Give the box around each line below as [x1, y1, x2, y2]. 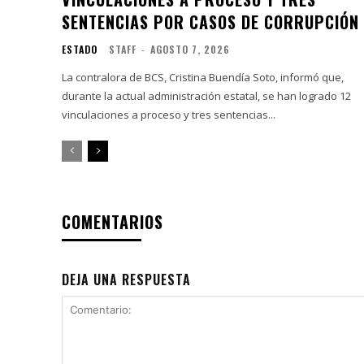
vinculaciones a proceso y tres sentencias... [62, 106, 275, 122]
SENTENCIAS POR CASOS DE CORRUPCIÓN [62, 9, 359, 34]
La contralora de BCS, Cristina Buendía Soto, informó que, [62, 69, 344, 84]
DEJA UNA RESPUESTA [62, 269, 191, 289]
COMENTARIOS [62, 209, 163, 234]
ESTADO [62, 41, 97, 56]
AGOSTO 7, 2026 [150, 41, 230, 56]
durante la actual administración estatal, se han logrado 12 [62, 88, 351, 103]
